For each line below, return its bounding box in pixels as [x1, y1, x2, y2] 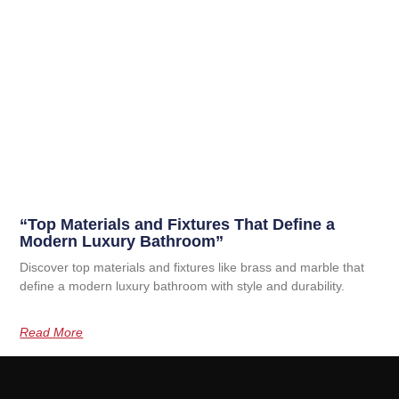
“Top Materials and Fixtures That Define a [20, 216, 336, 234]
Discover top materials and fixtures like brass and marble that [20, 260, 365, 275]
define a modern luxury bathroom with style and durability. [20, 279, 346, 294]
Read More [20, 325, 84, 340]
